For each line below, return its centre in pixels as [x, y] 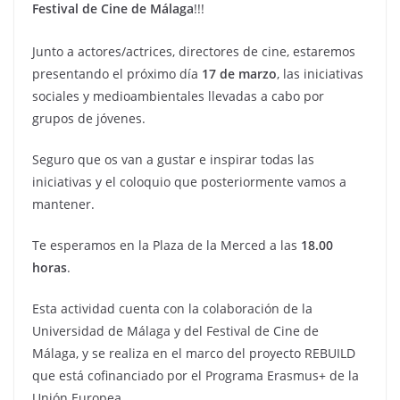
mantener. [63, 204]
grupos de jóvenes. [89, 118]
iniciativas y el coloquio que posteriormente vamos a [189, 181]
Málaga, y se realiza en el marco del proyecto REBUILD [194, 353]
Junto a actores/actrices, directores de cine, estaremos [194, 51]
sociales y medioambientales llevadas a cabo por [178, 96]
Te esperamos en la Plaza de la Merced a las [167, 245]
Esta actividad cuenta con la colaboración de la [172, 308]
